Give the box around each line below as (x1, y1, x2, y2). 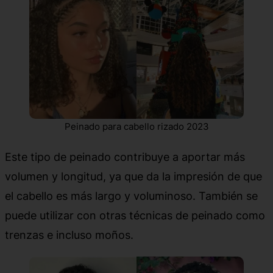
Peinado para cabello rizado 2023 (64, 120, 209, 132)
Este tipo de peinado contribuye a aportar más (5, 149, 245, 163)
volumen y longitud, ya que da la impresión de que (5, 169, 262, 183)
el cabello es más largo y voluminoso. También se (5, 188, 258, 202)
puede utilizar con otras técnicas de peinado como (5, 208, 265, 222)
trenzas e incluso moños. (5, 227, 133, 241)
